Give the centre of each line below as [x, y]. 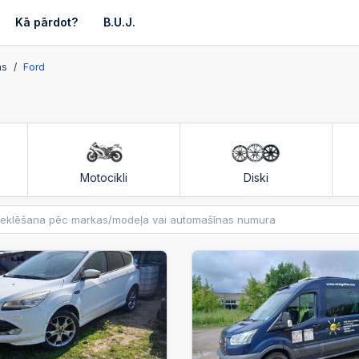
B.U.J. [119, 22]
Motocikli [104, 177]
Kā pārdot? [46, 22]
